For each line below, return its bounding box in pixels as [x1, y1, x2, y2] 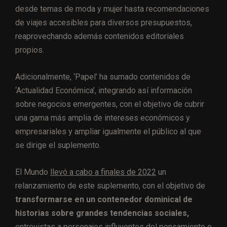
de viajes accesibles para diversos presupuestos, [15, 17, 192, 27]
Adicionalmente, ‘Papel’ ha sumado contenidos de [15, 71, 191, 82]
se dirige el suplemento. [15, 140, 101, 150]
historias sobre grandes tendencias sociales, [15, 208, 189, 218]
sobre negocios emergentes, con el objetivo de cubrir [15, 99, 204, 109]
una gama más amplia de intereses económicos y [15, 112, 190, 123]
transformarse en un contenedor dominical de [15, 194, 193, 204]
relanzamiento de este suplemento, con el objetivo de [15, 180, 205, 191]
